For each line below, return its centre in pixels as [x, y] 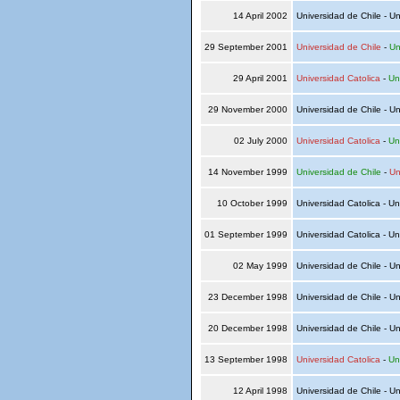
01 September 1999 [246, 234]
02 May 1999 [260, 266]
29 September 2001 [246, 47]
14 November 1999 [247, 172]
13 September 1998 [246, 359]
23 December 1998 [247, 297]
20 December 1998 [247, 328]
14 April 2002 [260, 16]
